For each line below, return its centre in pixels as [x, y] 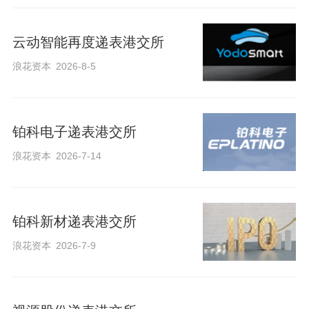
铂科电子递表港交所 [74, 131]
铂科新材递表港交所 [74, 221]
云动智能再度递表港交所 [88, 42]
